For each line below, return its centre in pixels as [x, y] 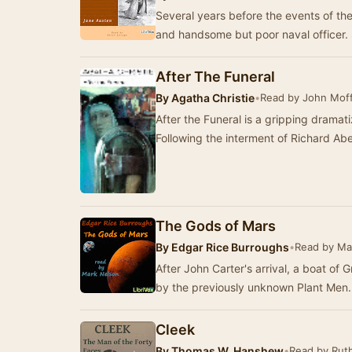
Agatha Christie [212, 98]
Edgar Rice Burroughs [229, 247]
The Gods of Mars [216, 225]
